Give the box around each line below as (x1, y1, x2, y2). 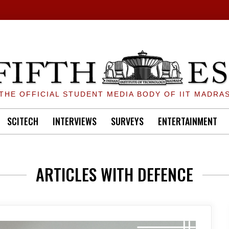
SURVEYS (111, 114, 144, 128)
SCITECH (7, 114, 38, 128)
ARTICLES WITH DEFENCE (36, 162, 193, 186)
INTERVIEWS (53, 114, 97, 128)
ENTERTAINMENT (158, 114, 217, 128)
